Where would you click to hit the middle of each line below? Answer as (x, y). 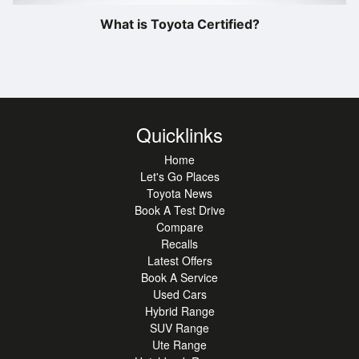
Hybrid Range (179, 311)
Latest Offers (179, 260)
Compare (179, 226)
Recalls (179, 243)
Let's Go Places (179, 176)
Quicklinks (179, 134)
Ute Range (179, 344)
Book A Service (179, 277)
